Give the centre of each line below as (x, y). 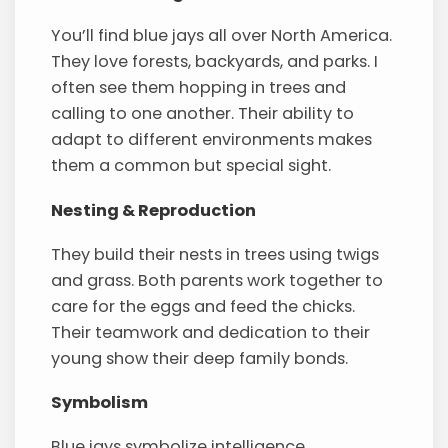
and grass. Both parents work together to (217, 280)
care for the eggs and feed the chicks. (203, 306)
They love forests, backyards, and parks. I (215, 62)
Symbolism (100, 403)
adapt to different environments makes (212, 140)
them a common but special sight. (191, 166)
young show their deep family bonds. (200, 358)
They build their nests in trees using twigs (215, 254)
